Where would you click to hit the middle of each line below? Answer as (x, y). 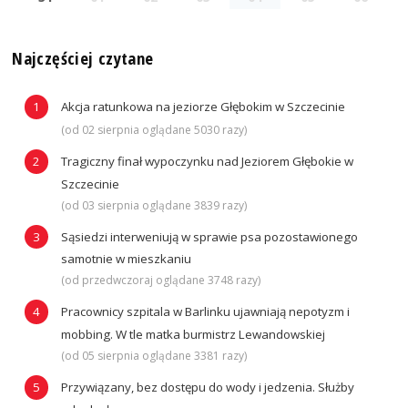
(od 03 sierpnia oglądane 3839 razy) (153, 205)
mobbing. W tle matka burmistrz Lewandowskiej (193, 334)
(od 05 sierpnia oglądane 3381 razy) (153, 355)
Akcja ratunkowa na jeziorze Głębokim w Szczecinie (203, 107)
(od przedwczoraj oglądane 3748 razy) (160, 280)
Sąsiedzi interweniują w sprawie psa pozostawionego (209, 236)
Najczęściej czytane (83, 57)
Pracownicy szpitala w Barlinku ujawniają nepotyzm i (205, 312)
